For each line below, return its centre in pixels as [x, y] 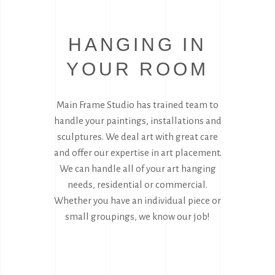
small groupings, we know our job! [137, 217]
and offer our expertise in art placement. [137, 153]
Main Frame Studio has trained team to [137, 105]
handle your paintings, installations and [137, 121]
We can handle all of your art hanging [137, 169]
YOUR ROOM [137, 69]
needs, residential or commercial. [137, 185]
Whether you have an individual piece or [137, 201]
